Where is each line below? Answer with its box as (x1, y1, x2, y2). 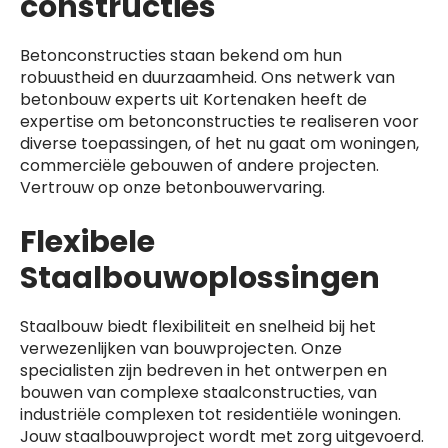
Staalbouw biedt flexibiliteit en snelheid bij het (20, 315, 376, 338)
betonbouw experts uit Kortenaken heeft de (20, 88, 367, 111)
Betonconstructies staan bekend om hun (20, 44, 342, 67)
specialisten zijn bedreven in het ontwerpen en (20, 359, 387, 382)
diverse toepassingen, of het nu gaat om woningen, (20, 132, 419, 155)
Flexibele (20, 221, 155, 263)
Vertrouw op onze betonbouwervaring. (20, 176, 325, 199)
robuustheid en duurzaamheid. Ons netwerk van (20, 66, 395, 89)
